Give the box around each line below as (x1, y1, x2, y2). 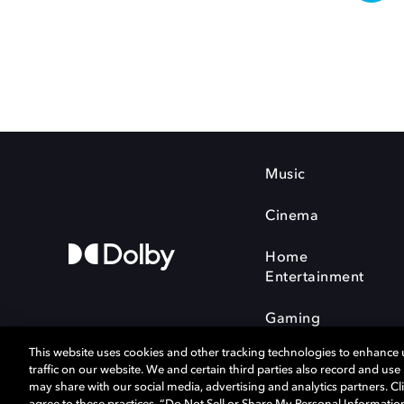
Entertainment (265, 271, 364, 285)
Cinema (265, 209, 318, 224)
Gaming (265, 312, 320, 326)
